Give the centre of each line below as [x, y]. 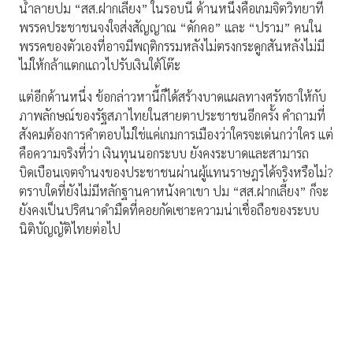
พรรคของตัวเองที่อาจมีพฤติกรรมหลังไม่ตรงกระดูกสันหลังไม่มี [172, 46]
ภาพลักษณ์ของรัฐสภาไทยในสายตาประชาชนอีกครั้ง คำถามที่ [172, 116]
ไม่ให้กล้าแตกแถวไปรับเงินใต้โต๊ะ [100, 65]
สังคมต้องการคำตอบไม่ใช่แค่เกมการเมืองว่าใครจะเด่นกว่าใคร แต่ [176, 135]
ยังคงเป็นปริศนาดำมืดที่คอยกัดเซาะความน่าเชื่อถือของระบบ [169, 210]
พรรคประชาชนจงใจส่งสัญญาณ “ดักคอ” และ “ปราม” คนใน [171, 28]
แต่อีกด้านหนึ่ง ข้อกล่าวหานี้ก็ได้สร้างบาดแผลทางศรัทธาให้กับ [173, 97]
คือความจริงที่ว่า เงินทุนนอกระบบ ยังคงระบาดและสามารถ [164, 154]
